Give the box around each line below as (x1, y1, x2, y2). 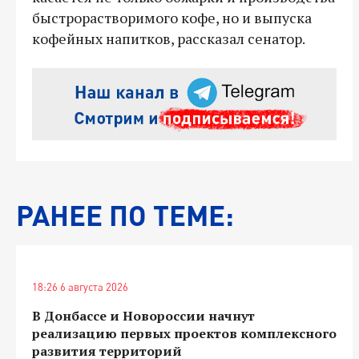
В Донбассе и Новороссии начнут (32, 306, 255, 325)
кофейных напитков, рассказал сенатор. (32, 28, 305, 48)
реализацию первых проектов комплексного (32, 324, 337, 342)
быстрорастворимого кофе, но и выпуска (32, 7, 312, 27)
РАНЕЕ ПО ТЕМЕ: (16, 197, 234, 232)
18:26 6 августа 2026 (32, 280, 128, 293)
